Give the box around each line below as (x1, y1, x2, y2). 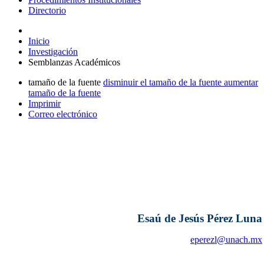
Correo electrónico (28, 109, 97, 119)
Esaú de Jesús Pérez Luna (137, 212, 262, 225)
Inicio (28, 36, 49, 46)
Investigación (28, 47, 78, 57)
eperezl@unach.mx (190, 235, 262, 245)
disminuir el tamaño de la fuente (103, 77, 222, 87)
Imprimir (28, 98, 61, 108)
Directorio (28, 5, 66, 15)
